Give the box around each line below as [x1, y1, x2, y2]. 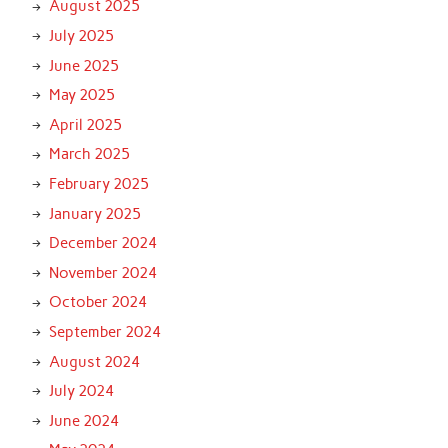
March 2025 [48, 145, 130, 164]
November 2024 [48, 263, 157, 282]
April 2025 [48, 115, 122, 134]
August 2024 [48, 352, 140, 371]
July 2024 [48, 382, 114, 401]
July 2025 [48, 27, 114, 45]
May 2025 [48, 86, 115, 105]
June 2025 [48, 56, 119, 75]
